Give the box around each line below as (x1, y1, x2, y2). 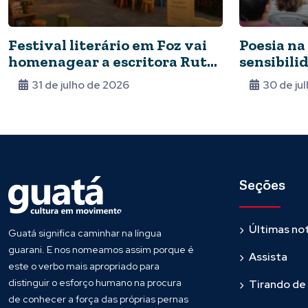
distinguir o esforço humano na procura (8, 276, 181, 289)
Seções (239, 175, 285, 195)
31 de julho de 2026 (32, 78, 129, 93)
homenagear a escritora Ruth (8, 52, 217, 71)
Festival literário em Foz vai (8, 36, 207, 55)
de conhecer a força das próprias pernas (8, 293, 188, 306)
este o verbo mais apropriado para (8, 260, 159, 273)
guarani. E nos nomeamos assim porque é (8, 243, 194, 256)
